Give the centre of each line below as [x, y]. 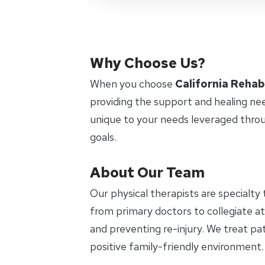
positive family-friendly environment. [177, 246]
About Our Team [147, 172]
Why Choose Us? [148, 63]
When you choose [132, 84]
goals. [103, 137]
